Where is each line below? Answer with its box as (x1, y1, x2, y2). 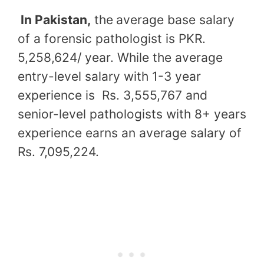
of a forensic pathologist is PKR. (18, 31, 206, 46)
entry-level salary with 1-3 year (18, 68, 201, 84)
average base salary (116, 12, 235, 27)
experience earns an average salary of (18, 125, 242, 140)
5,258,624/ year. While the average (18, 49, 223, 65)
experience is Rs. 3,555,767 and (18, 87, 207, 103)
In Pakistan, (18, 12, 91, 27)
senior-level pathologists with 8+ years (18, 106, 246, 121)
